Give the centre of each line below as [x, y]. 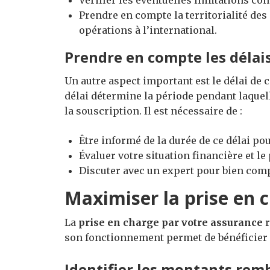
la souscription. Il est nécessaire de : [153, 111]
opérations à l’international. [148, 30]
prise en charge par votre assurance [171, 223]
